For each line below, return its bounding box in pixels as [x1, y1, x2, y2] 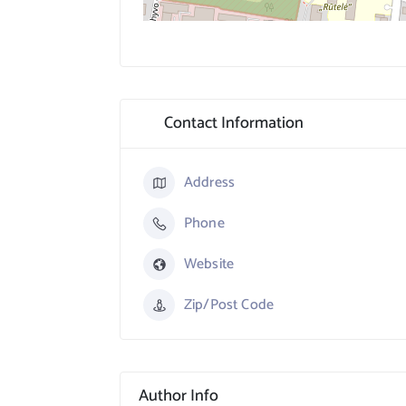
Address [184, 170, 236, 195]
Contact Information [164, 110, 304, 137]
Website [184, 252, 235, 276]
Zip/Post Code [184, 293, 275, 317]
